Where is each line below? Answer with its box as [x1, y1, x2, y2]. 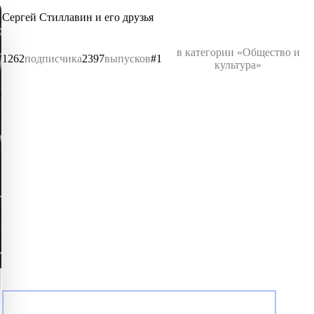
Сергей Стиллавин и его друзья [2, 11, 154, 23]
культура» [214, 59, 262, 71]
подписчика [25, 53, 83, 64]
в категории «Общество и [176, 46, 300, 58]
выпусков [104, 53, 151, 64]
